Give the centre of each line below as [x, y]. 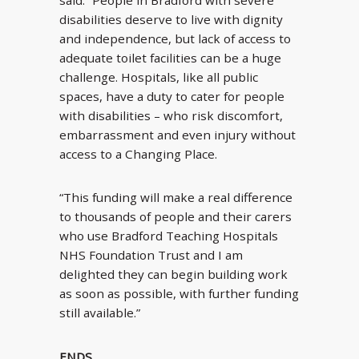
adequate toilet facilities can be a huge [170, 58]
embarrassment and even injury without [177, 135]
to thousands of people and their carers [175, 217]
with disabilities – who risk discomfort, [171, 116]
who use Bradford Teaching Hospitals [169, 236]
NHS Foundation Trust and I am [151, 255]
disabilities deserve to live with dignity [171, 20]
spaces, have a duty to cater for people [172, 97]
